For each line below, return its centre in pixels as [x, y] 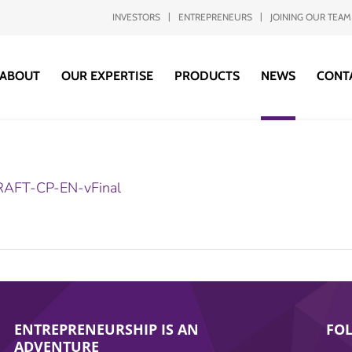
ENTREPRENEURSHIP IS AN [107, 329]
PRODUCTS [207, 76]
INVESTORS [137, 17]
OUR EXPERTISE [107, 76]
